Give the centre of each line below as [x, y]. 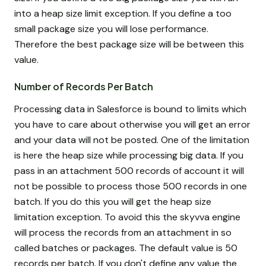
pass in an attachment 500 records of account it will [129, 170]
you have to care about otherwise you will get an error [132, 124]
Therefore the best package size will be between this [129, 45]
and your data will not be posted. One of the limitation [132, 140]
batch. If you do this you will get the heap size [113, 201]
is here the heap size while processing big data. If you [129, 155]
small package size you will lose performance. [111, 29]
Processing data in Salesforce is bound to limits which [130, 109]
